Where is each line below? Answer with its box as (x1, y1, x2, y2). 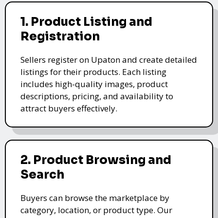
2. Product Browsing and (20, 152, 171, 167)
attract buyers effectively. (20, 102, 117, 114)
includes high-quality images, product (20, 78, 168, 90)
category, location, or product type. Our (20, 204, 172, 216)
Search (20, 167, 64, 182)
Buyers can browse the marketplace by (20, 192, 169, 203)
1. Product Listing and (20, 14, 152, 29)
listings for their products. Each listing (20, 66, 166, 77)
